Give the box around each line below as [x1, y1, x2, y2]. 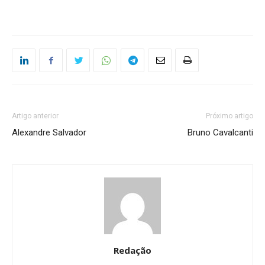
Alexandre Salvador [12, 127, 86, 138]
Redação [114, 244, 151, 256]
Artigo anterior [12, 112, 59, 120]
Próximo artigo [206, 112, 253, 120]
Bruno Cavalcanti [188, 127, 253, 138]
